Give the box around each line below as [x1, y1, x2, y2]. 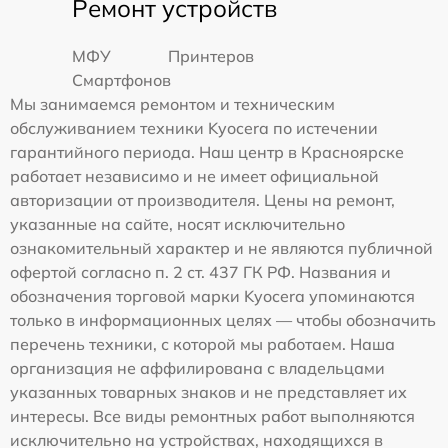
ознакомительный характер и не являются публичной [10, 237, 433, 258]
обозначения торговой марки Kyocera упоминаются [10, 285, 415, 306]
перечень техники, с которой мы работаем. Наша [10, 333, 395, 354]
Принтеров [167, 45, 254, 66]
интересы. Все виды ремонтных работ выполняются [10, 405, 415, 426]
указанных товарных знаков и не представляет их [10, 381, 407, 402]
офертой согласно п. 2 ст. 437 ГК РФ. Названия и [10, 261, 391, 282]
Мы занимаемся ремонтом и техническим [10, 93, 335, 114]
